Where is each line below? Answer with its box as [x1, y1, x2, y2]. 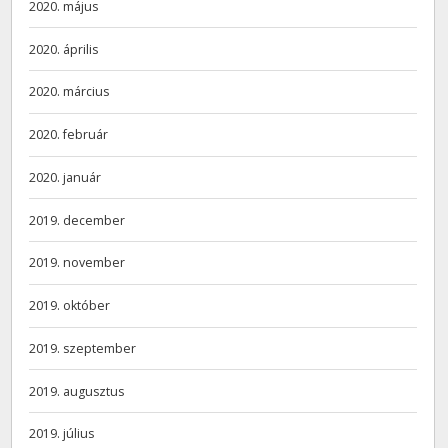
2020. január [29, 168, 102, 186]
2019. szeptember [29, 339, 137, 357]
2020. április [29, 40, 99, 58]
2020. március [29, 83, 110, 101]
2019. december [29, 211, 126, 229]
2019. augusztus [29, 382, 125, 400]
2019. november [29, 254, 126, 272]
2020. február [29, 126, 109, 144]
